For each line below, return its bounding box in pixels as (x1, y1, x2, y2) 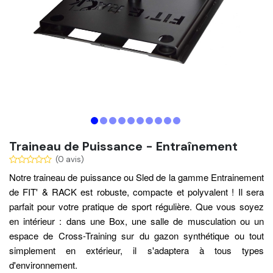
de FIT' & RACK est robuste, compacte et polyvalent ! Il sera (9, 185, 264, 199)
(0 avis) (55, 154, 84, 165)
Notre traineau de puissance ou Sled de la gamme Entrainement (9, 171, 264, 184)
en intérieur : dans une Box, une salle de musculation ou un (9, 214, 264, 228)
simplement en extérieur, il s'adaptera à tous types (9, 244, 264, 257)
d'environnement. (9, 258, 80, 272)
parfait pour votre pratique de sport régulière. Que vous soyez (9, 200, 264, 213)
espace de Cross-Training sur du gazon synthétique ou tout (9, 229, 264, 243)
